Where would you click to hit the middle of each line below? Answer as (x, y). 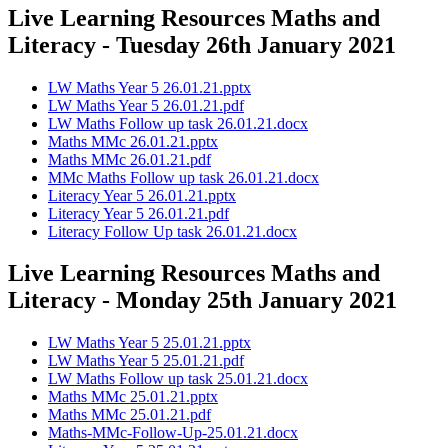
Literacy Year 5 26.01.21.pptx (142, 195)
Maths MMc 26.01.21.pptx (133, 141)
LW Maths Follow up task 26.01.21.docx (178, 123)
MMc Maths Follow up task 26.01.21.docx (183, 177)
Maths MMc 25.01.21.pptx (133, 397)
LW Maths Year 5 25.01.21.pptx (149, 343)
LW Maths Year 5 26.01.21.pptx (149, 87)
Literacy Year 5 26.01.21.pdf (138, 213)
